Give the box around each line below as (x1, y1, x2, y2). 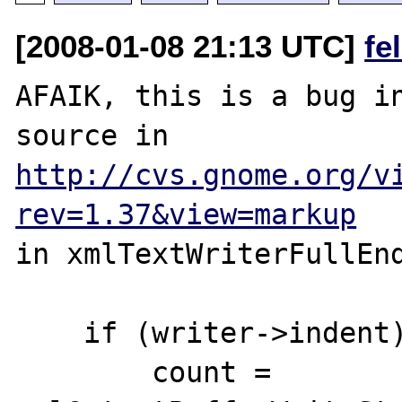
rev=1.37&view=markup (15, 197, 357, 231)
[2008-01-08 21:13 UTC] (15, 28, 365, 64)
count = (15, 355, 153, 389)
